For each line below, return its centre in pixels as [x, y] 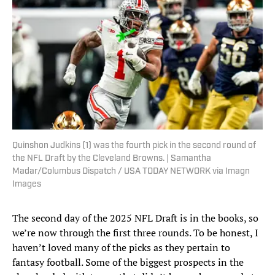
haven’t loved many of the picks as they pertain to [121, 248]
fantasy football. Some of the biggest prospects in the [128, 262]
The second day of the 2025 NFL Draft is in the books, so [135, 218]
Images [27, 185]
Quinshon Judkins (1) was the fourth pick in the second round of [134, 146]
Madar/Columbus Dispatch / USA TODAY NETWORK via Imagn [131, 172]
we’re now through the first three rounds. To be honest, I [135, 233]
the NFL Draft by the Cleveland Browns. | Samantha [112, 159]
